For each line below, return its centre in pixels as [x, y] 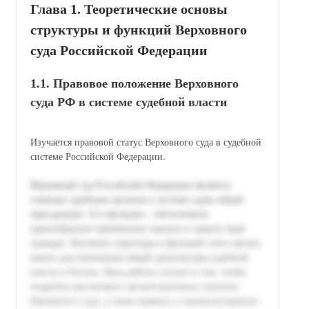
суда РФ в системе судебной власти [129, 102]
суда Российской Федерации [119, 50]
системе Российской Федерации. [98, 157]
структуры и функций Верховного [139, 29]
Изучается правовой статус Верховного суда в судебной [146, 142]
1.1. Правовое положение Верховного [134, 83]
